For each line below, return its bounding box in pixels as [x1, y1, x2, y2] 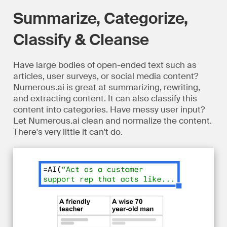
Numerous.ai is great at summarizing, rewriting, [13, 82, 200, 93]
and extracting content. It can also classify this [13, 93, 197, 104]
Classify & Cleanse [13, 29, 149, 51]
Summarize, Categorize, [13, 8, 188, 29]
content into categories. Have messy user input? [13, 104, 205, 115]
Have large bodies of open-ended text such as [13, 59, 197, 70]
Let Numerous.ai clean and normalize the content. [13, 115, 212, 126]
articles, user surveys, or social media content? [13, 70, 198, 82]
